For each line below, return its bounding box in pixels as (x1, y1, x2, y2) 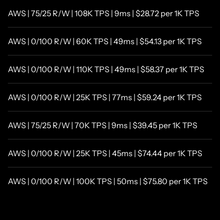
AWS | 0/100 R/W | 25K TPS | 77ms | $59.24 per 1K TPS (8, 92, 202, 102)
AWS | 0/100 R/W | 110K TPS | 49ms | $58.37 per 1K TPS (8, 64, 204, 74)
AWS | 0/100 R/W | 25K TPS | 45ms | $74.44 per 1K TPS (8, 148, 202, 158)
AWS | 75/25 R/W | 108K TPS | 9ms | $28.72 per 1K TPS (8, 8, 199, 18)
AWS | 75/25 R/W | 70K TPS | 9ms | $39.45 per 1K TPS (8, 120, 197, 130)
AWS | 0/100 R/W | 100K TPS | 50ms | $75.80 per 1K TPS (8, 176, 208, 186)
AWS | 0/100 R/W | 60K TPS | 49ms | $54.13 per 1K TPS (8, 36, 202, 46)
